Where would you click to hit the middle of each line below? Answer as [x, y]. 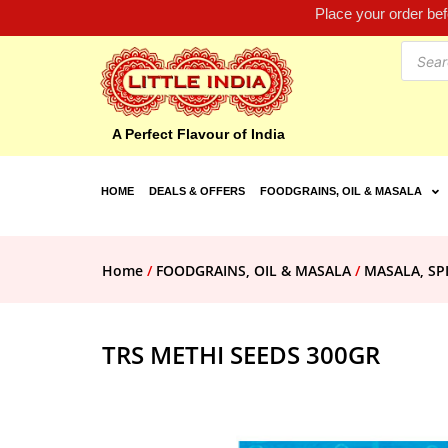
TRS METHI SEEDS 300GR [241, 355]
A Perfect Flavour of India [198, 134]
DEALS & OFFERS [196, 191]
